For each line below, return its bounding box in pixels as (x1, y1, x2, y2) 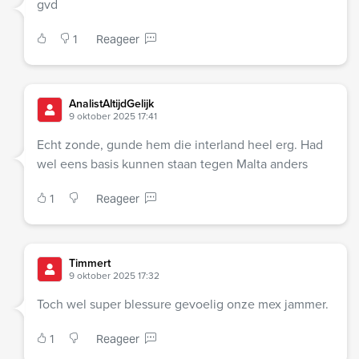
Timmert (69, 255, 111, 272)
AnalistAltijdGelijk (69, 95, 154, 113)
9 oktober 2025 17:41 (69, 109, 157, 124)
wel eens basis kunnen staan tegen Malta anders (37, 155, 308, 174)
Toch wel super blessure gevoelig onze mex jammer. (37, 295, 329, 314)
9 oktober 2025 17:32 (69, 268, 159, 284)
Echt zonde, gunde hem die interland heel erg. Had (37, 135, 323, 155)
